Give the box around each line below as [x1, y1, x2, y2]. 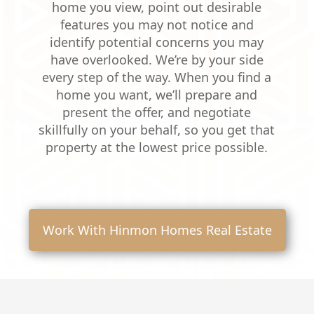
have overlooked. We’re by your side [50, 51, 264, 68]
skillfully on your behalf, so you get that [39, 121, 275, 138]
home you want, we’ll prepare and [56, 86, 258, 103]
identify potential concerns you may [50, 34, 264, 50]
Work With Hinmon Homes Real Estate [42, 221, 272, 238]
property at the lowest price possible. [46, 139, 268, 156]
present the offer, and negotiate [62, 104, 252, 121]
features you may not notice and [60, 16, 254, 33]
